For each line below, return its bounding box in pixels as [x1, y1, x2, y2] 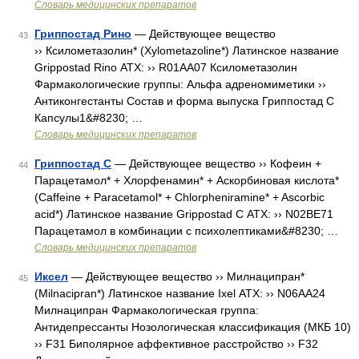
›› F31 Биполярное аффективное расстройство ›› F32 [34, 337, 318, 350]
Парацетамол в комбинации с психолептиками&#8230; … [34, 224, 338, 237]
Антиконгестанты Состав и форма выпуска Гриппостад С [34, 95, 334, 107]
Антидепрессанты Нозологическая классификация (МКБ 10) [34, 321, 351, 333]
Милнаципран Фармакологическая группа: [34, 304, 259, 317]
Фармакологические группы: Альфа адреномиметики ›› [34, 78, 326, 91]
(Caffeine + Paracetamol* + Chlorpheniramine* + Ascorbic [34, 191, 325, 204]
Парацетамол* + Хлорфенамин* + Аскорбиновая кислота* [34, 174, 339, 187]
